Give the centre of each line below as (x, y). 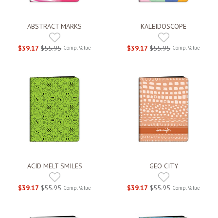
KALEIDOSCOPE (163, 26)
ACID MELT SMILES (54, 166)
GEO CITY (163, 166)
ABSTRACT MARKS (54, 26)
